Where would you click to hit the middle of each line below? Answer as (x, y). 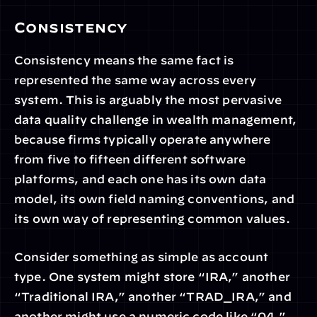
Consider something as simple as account (142, 257)
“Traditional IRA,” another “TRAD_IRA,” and (153, 296)
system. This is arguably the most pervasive (148, 100)
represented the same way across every (135, 80)
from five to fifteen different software (130, 159)
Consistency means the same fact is (124, 60)
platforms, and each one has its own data (140, 179)
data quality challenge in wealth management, (156, 120)
